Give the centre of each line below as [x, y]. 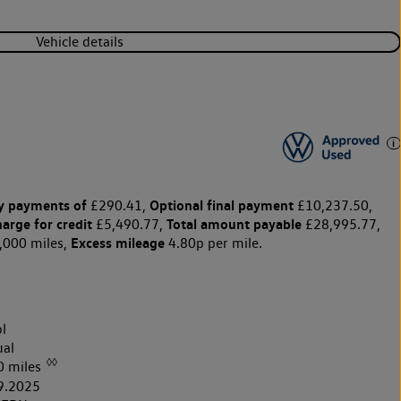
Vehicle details [80, 42]
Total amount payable [234, 224]
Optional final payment [221, 205]
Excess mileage [117, 243]
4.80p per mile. [213, 243]
